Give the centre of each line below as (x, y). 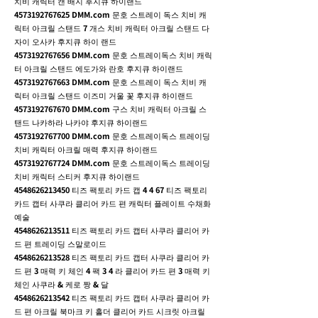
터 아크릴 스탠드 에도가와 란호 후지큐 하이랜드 (99, 68)
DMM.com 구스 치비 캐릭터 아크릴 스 (138, 109)
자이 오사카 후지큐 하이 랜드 (65, 41)
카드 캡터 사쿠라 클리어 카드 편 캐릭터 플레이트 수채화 (113, 203)
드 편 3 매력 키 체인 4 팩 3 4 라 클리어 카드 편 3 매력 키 (112, 270)
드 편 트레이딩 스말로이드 (60, 243)
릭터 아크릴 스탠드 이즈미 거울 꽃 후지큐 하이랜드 (104, 95)
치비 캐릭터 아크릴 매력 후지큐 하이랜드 (86, 149)
